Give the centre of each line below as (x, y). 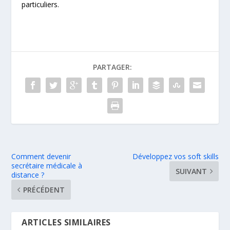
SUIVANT (191, 171)
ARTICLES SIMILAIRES (66, 223)
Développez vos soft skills (175, 157)
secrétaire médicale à (47, 166)
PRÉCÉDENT (44, 190)
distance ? (28, 175)
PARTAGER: (112, 67)
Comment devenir (41, 157)
